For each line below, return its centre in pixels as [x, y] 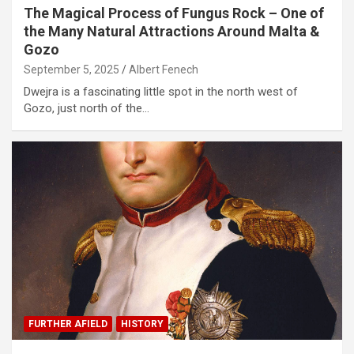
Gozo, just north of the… [87, 108]
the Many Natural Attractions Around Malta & [172, 31]
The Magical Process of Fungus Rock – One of [174, 13]
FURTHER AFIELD [68, 324]
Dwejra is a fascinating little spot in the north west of [161, 91]
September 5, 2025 [72, 69]
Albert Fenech [164, 69]
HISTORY [142, 324]
